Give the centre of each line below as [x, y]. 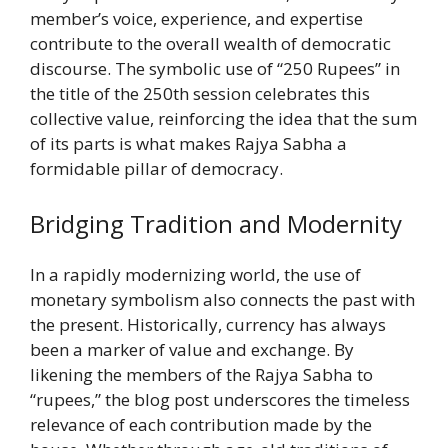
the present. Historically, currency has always [208, 325]
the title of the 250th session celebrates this [200, 93]
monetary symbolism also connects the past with [222, 300]
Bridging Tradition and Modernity [216, 224]
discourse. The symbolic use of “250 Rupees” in [215, 68]
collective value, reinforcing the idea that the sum [223, 118]
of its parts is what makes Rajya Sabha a [188, 143]
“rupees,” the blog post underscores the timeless [220, 400]
